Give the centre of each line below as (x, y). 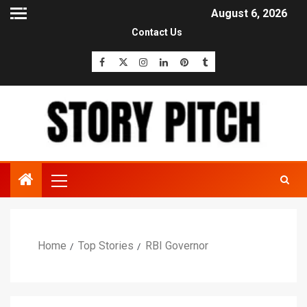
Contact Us (157, 33)
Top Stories (106, 246)
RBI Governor (177, 246)
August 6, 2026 (249, 14)
